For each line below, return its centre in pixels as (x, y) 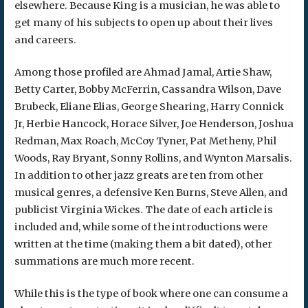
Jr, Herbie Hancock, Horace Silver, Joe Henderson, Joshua (154, 123)
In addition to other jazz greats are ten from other (139, 175)
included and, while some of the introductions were (141, 227)
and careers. (45, 40)
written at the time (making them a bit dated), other (143, 244)
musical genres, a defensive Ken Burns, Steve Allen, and (151, 192)
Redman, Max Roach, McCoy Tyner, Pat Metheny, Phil (145, 141)
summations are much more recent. (104, 261)
